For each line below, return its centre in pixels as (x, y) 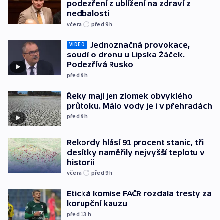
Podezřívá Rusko (100, 64)
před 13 (77, 214)
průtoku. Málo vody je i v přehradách (139, 105)
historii (81, 162)
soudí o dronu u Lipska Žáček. (126, 54)
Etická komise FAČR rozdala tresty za (139, 194)
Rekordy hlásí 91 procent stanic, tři (135, 143)
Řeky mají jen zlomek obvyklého (130, 96)
